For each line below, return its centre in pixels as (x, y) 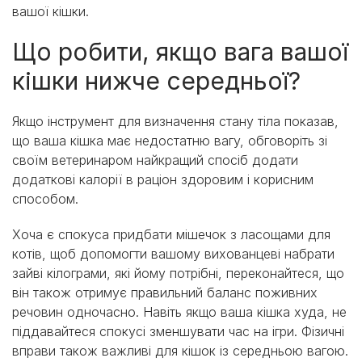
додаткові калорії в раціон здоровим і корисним (163, 180)
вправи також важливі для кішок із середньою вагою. (180, 351)
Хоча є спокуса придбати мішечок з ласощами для (171, 235)
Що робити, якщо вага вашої (180, 52)
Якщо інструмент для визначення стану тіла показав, (175, 122)
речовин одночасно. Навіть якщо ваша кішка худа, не (179, 312)
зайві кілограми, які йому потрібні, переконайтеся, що (178, 274)
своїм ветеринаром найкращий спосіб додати (155, 160)
